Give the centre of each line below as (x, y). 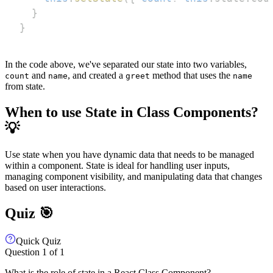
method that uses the (191, 75)
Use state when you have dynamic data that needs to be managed (129, 154)
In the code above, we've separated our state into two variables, (126, 64)
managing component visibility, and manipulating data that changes (133, 176)
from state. (25, 86)
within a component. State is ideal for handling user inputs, (117, 165)
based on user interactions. (55, 187)
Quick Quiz (38, 241)
